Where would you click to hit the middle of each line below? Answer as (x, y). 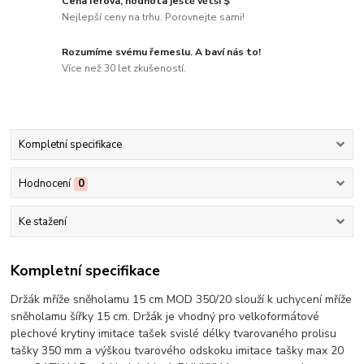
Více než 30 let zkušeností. (124, 68)
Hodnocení (44, 183)
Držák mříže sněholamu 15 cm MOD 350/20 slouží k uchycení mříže (182, 300)
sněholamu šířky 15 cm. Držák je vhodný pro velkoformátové (165, 317)
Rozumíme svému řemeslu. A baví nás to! (162, 52)
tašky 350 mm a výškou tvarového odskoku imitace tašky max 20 (178, 351)
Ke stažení (42, 221)
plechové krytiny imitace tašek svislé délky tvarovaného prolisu (174, 334)
